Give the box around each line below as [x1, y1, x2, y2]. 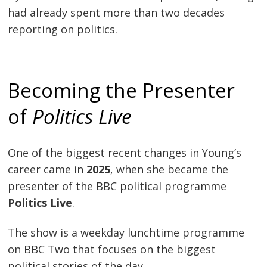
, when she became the [110, 162, 229, 176]
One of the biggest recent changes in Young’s [8, 145, 242, 160]
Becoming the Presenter [8, 76, 235, 104]
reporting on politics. [8, 21, 118, 36]
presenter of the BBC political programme [8, 178, 227, 193]
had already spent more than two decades [8, 5, 225, 20]
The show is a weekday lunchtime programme [8, 225, 245, 240]
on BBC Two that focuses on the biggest [8, 241, 216, 256]
